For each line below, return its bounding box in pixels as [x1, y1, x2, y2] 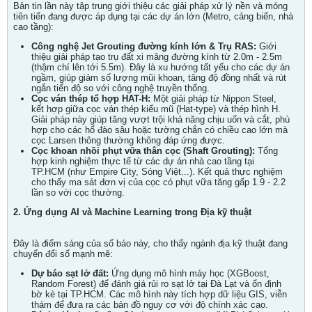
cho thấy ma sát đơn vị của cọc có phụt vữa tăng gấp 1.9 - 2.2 [31, 177, 286, 187]
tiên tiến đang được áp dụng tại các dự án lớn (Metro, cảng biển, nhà [13, 11, 293, 22]
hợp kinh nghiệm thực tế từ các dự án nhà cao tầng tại [31, 156, 254, 166]
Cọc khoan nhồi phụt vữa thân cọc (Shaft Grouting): [31, 146, 255, 156]
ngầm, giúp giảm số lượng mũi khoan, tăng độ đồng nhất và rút [31, 72, 286, 83]
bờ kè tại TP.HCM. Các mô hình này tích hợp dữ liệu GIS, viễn [31, 289, 287, 299]
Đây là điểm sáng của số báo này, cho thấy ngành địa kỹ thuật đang [13, 238, 288, 249]
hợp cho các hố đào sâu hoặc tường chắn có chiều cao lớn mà [31, 125, 288, 135]
